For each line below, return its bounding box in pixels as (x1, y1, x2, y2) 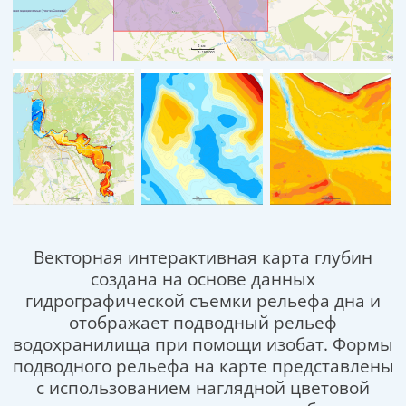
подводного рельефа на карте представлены (12, 354, 394, 378)
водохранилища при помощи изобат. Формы (13, 333, 393, 356)
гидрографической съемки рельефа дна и (25, 289, 381, 313)
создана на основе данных (91, 267, 315, 291)
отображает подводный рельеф (69, 311, 337, 334)
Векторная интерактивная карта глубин (34, 246, 372, 269)
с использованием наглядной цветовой (36, 376, 370, 400)
